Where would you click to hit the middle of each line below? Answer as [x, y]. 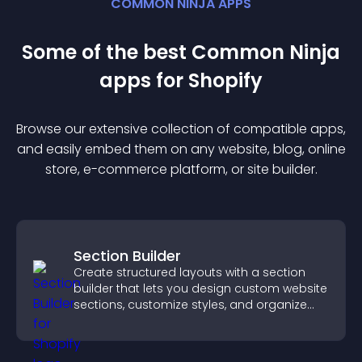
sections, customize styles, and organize [190, 305]
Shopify [225, 80]
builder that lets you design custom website [200, 288]
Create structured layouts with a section [189, 272]
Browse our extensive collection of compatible [163, 129]
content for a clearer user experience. [181, 321]
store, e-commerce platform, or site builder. [181, 169]
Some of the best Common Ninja [181, 52]
